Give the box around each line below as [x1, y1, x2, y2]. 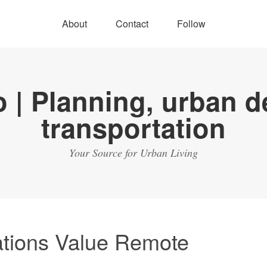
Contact [115, 17, 148, 30]
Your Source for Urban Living [69, 145, 198, 160]
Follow [176, 17, 206, 30]
